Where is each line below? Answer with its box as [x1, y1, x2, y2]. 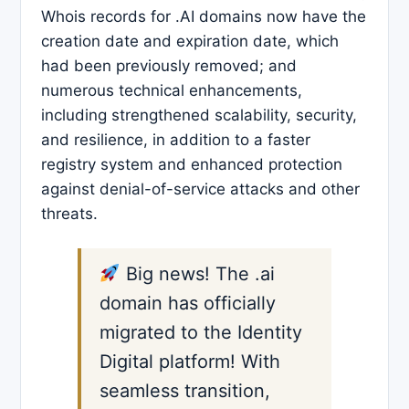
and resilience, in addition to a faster [41, 131, 310, 150]
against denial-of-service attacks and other [41, 180, 360, 199]
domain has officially [100, 292, 276, 315]
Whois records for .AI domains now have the [41, 7, 366, 26]
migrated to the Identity [100, 321, 302, 344]
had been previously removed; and [41, 57, 297, 76]
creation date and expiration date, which [41, 32, 339, 51]
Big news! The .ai [120, 263, 275, 286]
